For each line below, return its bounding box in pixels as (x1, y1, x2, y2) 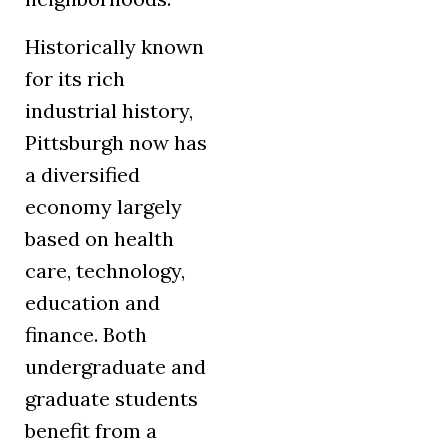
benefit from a (25, 418, 157, 444)
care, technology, (25, 258, 185, 284)
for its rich (25, 66, 125, 92)
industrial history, (25, 98, 193, 124)
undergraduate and (25, 354, 206, 380)
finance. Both (25, 322, 147, 348)
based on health (25, 226, 174, 252)
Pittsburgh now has (25, 130, 207, 156)
